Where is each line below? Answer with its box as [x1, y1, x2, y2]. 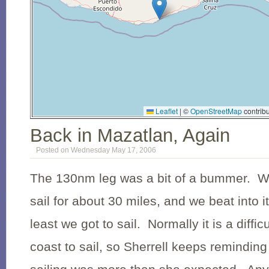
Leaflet [154, 106, 178, 116]
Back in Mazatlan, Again [30, 125, 230, 145]
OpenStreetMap [190, 106, 242, 116]
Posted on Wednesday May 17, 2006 [36, 146, 156, 154]
